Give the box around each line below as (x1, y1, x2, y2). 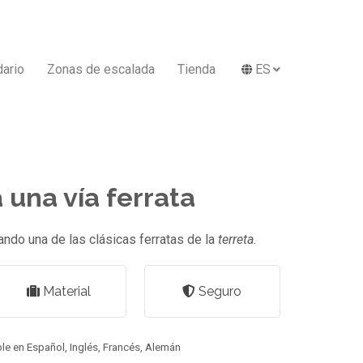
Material (39, 284, 91, 300)
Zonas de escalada (46, 62, 155, 77)
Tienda (177, 62, 216, 77)
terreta (217, 231, 254, 247)
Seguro (195, 284, 242, 300)
